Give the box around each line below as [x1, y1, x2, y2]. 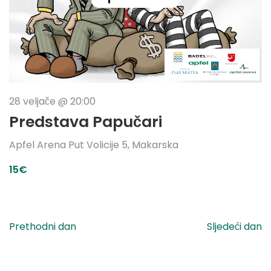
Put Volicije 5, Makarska [68, 137, 178, 152]
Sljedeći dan [207, 219, 262, 233]
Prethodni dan [9, 219, 76, 233]
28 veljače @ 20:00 [9, 94, 96, 108]
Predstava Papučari [9, 111, 162, 132]
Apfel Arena [9, 137, 68, 152]
